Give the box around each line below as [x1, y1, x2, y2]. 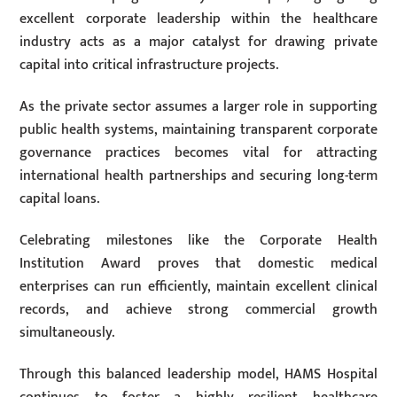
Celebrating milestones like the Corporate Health [19, 228, 378, 253]
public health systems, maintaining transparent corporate [19, 117, 378, 142]
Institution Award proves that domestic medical [19, 251, 378, 276]
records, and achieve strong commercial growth [19, 297, 378, 322]
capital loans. [19, 186, 100, 211]
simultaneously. [19, 320, 115, 345]
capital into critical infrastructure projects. [19, 53, 279, 78]
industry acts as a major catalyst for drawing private [19, 30, 378, 55]
